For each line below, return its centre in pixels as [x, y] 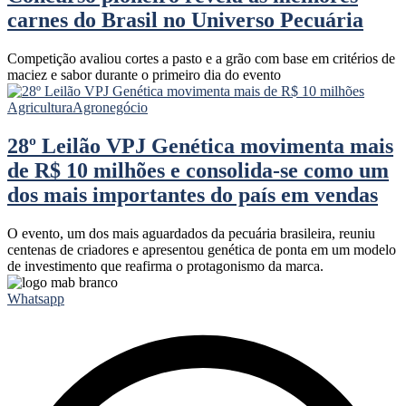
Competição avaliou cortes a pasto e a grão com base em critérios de [201, 58]
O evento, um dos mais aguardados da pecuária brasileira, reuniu [191, 233]
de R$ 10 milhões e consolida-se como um [198, 170]
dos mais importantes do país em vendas [193, 194]
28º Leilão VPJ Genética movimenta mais [200, 145]
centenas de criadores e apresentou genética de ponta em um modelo [202, 249]
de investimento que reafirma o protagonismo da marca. [165, 266]
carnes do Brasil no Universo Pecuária [185, 19]
